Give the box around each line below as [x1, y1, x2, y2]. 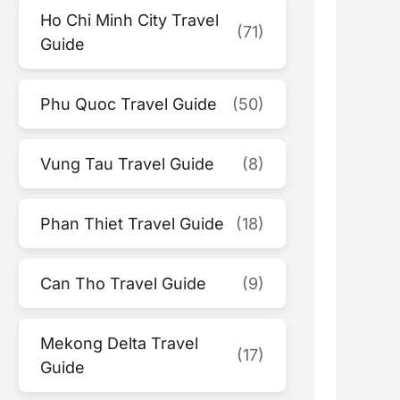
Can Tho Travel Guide [40, 273, 207, 293]
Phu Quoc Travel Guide [40, 94, 218, 113]
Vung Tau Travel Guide [40, 154, 215, 173]
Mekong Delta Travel [40, 333, 199, 353]
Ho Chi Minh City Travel [40, 10, 220, 29]
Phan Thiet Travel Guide [40, 213, 225, 233]
